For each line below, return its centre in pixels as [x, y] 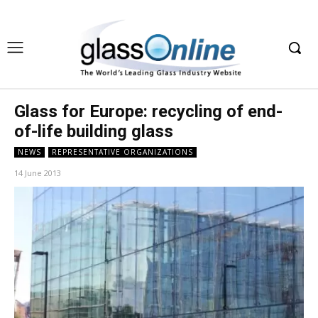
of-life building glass [94, 131]
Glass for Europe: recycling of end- [148, 111]
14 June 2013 [38, 172]
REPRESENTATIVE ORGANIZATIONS [122, 152]
